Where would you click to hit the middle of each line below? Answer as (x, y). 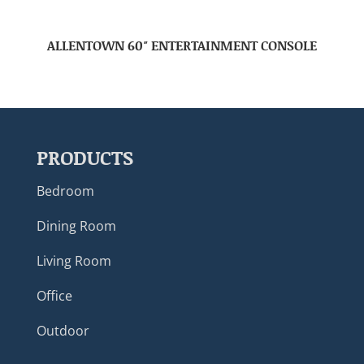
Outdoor (63, 331)
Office (54, 296)
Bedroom (65, 191)
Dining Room (76, 226)
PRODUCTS (84, 158)
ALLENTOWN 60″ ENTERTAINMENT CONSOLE (182, 45)
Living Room (74, 261)
